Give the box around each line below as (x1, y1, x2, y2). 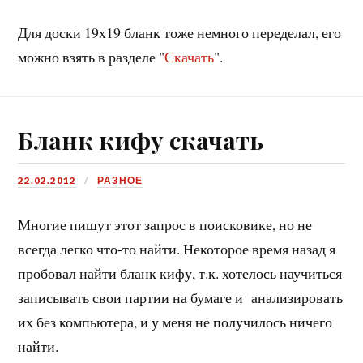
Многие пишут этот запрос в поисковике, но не (18, 214, 313, 234)
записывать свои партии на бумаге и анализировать (18, 287, 344, 307)
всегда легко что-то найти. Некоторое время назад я (18, 238, 336, 258)
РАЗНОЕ (97, 173, 143, 186)
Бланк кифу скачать (18, 123, 264, 156)
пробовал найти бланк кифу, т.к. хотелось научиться (18, 263, 343, 283)
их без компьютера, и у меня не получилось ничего (18, 311, 333, 331)
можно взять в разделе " (18, 46, 165, 66)
